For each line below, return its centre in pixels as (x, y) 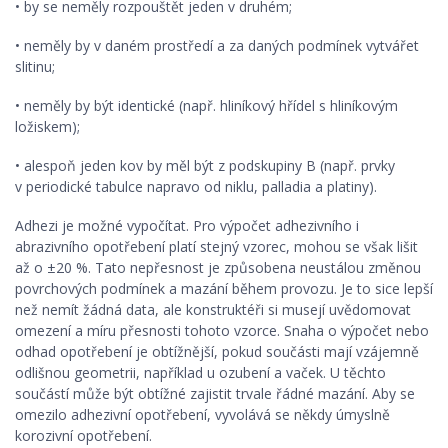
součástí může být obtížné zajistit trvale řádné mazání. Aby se (215, 393)
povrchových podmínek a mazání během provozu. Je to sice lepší (224, 288)
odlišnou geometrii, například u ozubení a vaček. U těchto (200, 372)
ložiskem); (47, 126)
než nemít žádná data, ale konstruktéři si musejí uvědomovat (213, 309)
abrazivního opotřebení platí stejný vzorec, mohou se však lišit (216, 246)
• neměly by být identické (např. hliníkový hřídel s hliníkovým (206, 105)
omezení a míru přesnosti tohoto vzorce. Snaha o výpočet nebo (222, 330)
